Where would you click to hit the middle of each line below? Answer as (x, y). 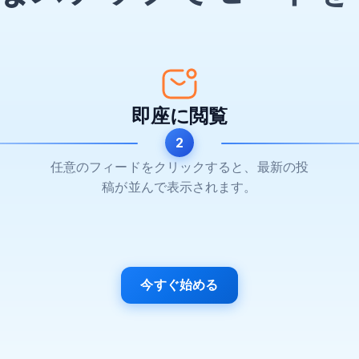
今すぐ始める (179, 285)
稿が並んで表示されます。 (179, 187)
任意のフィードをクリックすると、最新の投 (179, 167)
